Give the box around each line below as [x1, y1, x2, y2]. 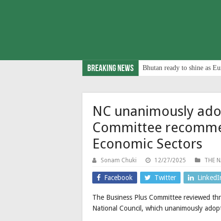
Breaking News [87, 64, 134, 74]
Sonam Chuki [101, 156, 137, 164]
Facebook [104, 173, 133, 182]
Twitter [154, 173, 176, 182]
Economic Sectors [92, 135, 202, 152]
